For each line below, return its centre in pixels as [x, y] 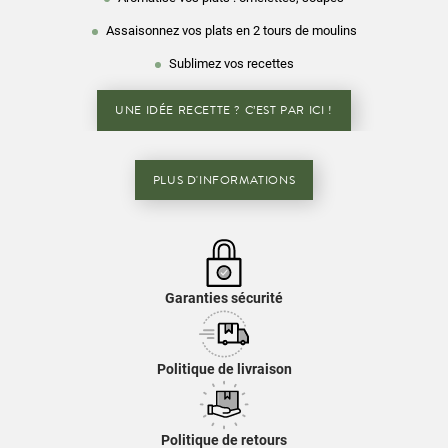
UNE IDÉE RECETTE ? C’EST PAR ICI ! [224, 110]
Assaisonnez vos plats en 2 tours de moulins [231, 30]
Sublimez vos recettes [231, 63]
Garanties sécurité [224, 298]
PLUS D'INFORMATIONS [224, 180]
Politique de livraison [224, 369]
